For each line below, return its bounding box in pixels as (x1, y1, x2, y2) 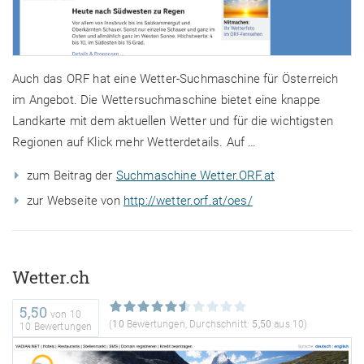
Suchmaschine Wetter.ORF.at (115, 168, 275, 184)
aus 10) (271, 318, 308, 331)
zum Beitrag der (27, 168, 116, 184)
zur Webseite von (27, 193, 124, 209)
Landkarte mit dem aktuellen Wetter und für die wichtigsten (12, 114, 333, 129)
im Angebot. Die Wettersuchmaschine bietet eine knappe (12, 93, 320, 108)
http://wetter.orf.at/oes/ (123, 193, 253, 209)
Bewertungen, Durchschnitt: (123, 318, 253, 331)
